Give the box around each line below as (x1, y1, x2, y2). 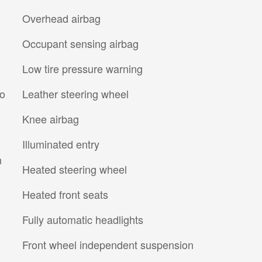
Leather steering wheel (22, 85, 129, 101)
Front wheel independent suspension (22, 236, 194, 252)
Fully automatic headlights (22, 211, 143, 227)
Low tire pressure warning (22, 60, 143, 76)
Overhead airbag (22, 10, 101, 26)
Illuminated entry (22, 136, 99, 151)
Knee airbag (22, 111, 79, 126)
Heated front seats (22, 186, 108, 202)
